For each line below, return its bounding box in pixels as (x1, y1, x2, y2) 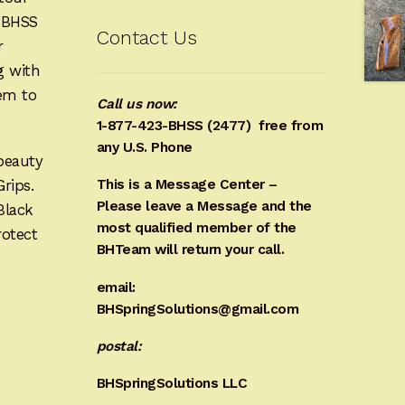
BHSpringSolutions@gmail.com (96, 300, 299, 317)
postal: (96, 337, 142, 354)
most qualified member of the (96, 220, 297, 237)
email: (96, 278, 136, 296)
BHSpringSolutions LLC (96, 374, 248, 391)
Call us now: (96, 96, 177, 113)
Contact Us (96, 25, 197, 49)
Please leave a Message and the (96, 198, 312, 215)
